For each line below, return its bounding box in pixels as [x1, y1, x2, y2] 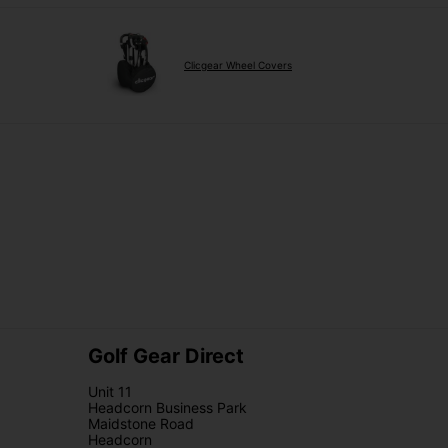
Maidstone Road [88, 414, 194, 432]
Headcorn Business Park [88, 398, 247, 416]
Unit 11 [88, 382, 132, 400]
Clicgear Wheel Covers [184, 58, 292, 71]
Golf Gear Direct [88, 343, 244, 368]
